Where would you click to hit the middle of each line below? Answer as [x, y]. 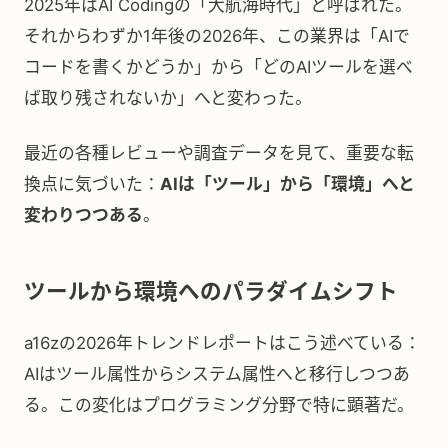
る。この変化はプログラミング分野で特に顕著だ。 [219, 405]
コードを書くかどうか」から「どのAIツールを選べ [218, 67]
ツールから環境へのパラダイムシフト [211, 291]
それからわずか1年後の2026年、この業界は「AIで [217, 36]
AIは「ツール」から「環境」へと [287, 184]
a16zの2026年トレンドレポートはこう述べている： [222, 343]
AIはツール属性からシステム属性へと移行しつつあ [217, 374]
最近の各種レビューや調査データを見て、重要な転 [219, 153]
